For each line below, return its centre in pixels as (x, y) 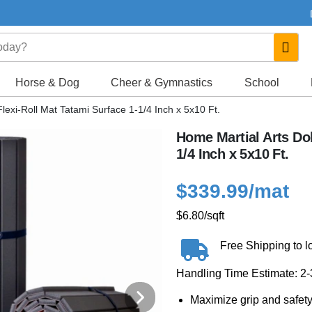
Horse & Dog (48, 83)
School (262, 83)
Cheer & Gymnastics (162, 83)
